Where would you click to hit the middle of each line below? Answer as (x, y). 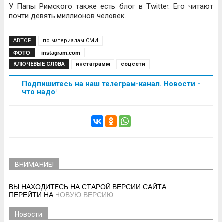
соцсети (133, 64)
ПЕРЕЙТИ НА (32, 194)
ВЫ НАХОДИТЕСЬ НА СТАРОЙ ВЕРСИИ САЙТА (87, 187)
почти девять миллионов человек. (68, 16)
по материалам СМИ (70, 40)
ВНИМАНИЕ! (34, 164)
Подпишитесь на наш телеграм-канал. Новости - (111, 83)
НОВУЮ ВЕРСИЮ (84, 194)
